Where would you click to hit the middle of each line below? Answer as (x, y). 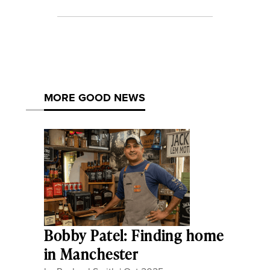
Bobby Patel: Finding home (134, 236)
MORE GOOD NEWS (94, 97)
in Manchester (91, 254)
